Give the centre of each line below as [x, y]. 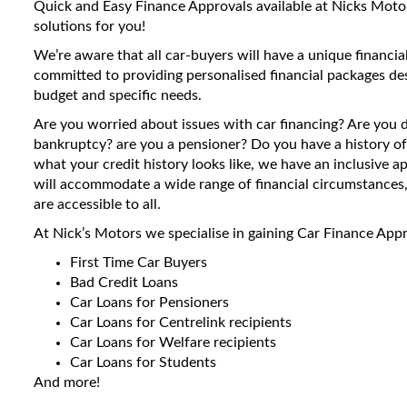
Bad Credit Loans [124, 283]
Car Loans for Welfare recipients [173, 342]
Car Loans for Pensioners [149, 303]
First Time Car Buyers [139, 263]
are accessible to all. [97, 204]
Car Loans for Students [143, 362]
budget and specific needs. [118, 95]
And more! [67, 382]
